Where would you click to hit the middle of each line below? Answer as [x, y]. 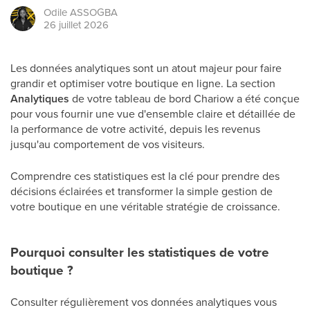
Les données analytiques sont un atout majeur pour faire [146, 68]
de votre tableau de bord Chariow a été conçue [184, 98]
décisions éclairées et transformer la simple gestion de [142, 191]
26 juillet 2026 [76, 25]
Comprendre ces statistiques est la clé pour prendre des [145, 176]
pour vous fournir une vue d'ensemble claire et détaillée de [153, 113]
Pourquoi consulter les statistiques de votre [140, 252]
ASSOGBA [94, 12]
